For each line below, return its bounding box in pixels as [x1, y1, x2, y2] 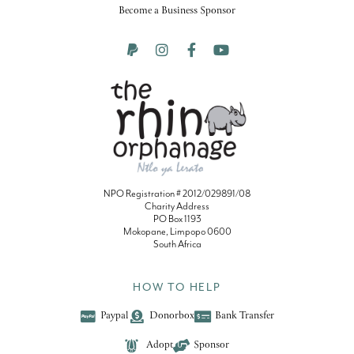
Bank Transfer [215, 308, 275, 325]
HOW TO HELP [133, 281, 221, 294]
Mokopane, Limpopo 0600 [122, 225, 232, 238]
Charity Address [145, 200, 209, 213]
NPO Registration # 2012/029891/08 [104, 187, 250, 200]
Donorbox [149, 308, 195, 325]
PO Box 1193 [153, 213, 201, 225]
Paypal [100, 308, 129, 325]
